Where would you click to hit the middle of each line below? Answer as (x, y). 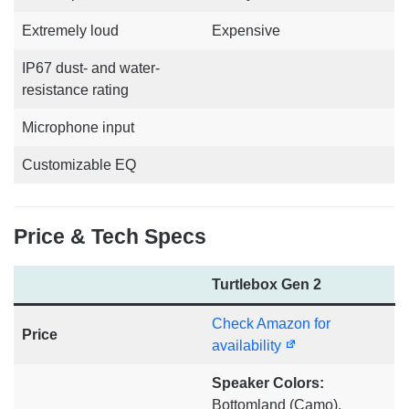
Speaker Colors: (268, 383)
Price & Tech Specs (110, 237)
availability (248, 346)
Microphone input (78, 128)
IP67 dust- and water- (91, 68)
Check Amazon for (271, 324)
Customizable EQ (79, 165)
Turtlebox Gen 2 (267, 285)
